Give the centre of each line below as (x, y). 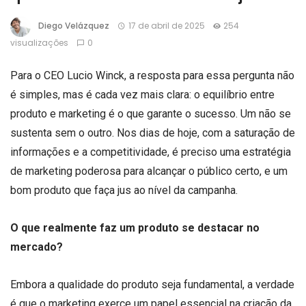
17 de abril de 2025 (166, 26)
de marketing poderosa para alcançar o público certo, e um (149, 171)
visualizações (39, 43)
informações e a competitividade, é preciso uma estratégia (151, 152)
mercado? (37, 247)
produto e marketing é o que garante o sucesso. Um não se (151, 114)
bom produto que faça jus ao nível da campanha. (124, 190)
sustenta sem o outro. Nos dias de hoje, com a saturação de (153, 133)
